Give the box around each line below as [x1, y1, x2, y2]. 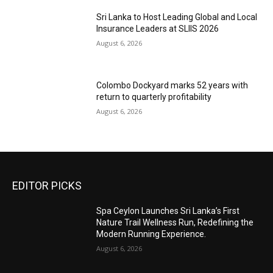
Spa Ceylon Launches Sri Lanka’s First [96, 205, 240, 216]
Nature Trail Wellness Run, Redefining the [96, 217, 254, 227]
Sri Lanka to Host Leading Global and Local [96, 12, 258, 23]
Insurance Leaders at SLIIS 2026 [96, 24, 219, 34]
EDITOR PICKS [12, 179, 82, 192]
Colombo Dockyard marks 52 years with [96, 80, 249, 91]
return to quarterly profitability [96, 92, 212, 102]
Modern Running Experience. [96, 229, 207, 239]
